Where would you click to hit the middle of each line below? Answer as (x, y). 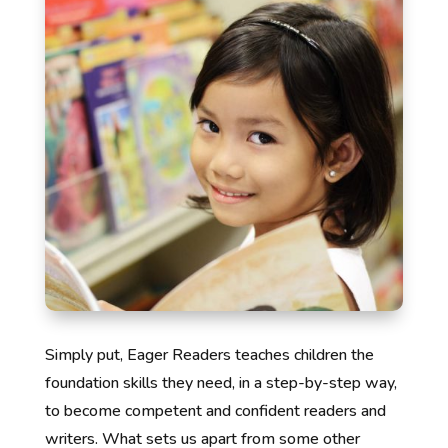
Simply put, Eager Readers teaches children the (209, 355)
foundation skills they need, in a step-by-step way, (220, 383)
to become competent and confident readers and (215, 411)
